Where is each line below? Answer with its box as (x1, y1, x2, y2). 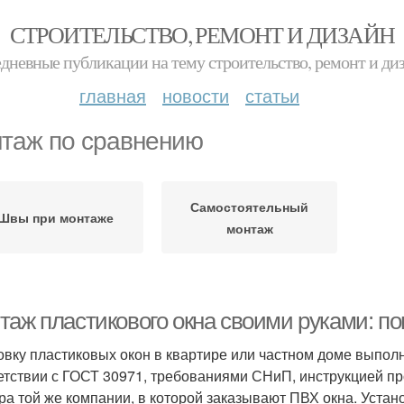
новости (162, 82, 229, 108)
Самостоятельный (190, 197, 308, 216)
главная (79, 82, 146, 108)
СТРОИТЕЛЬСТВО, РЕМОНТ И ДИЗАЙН (9, 19, 395, 50)
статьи (245, 82, 299, 108)
